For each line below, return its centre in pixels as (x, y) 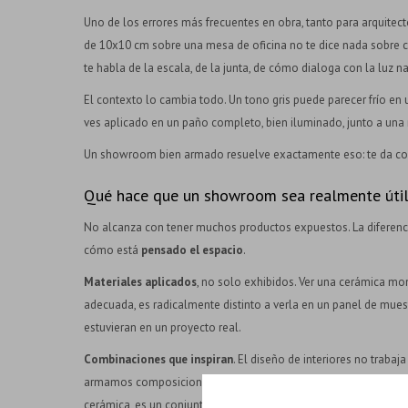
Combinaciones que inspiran (158, 359)
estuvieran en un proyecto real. (163, 327)
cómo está (112, 250)
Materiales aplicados (140, 281)
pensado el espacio (192, 250)
